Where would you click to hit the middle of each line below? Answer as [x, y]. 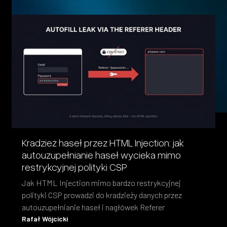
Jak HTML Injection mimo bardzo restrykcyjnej [102, 182]
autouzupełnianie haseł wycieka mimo [102, 154]
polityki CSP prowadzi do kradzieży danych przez [102, 195]
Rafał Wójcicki [45, 218]
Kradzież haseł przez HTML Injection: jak [103, 142]
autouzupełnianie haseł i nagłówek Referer [93, 207]
